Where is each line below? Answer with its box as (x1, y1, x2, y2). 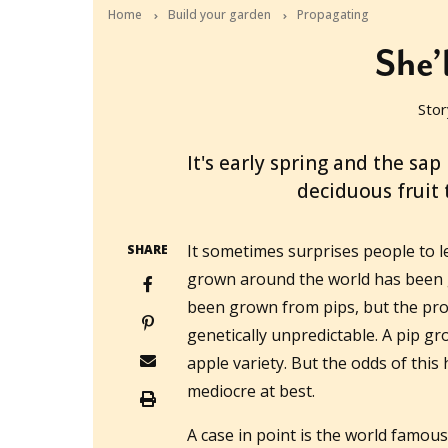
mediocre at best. (187, 380, 323, 403)
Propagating (297, 6, 369, 24)
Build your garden (168, 6, 271, 24)
